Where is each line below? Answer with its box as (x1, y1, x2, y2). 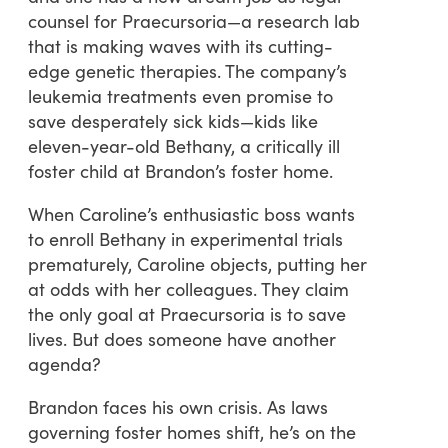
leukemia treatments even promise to (28, 82, 333, 108)
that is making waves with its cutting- (28, 32, 333, 58)
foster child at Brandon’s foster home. (28, 157, 333, 183)
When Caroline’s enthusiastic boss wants (28, 200, 355, 226)
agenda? (28, 350, 101, 376)
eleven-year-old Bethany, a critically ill (28, 132, 340, 158)
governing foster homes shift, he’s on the (28, 418, 356, 444)
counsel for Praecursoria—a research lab (28, 7, 360, 33)
